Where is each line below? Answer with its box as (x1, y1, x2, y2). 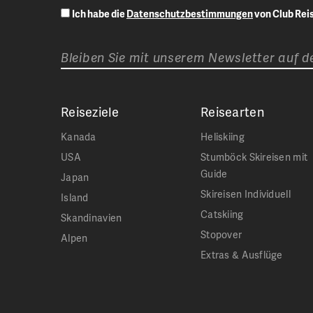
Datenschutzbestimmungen (126, 7, 253, 21)
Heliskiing (201, 130, 245, 144)
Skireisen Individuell (201, 187, 291, 201)
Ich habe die (72, 7, 126, 21)
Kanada (61, 130, 96, 144)
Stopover (201, 228, 242, 242)
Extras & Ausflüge (201, 248, 283, 262)
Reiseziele (61, 103, 119, 121)
